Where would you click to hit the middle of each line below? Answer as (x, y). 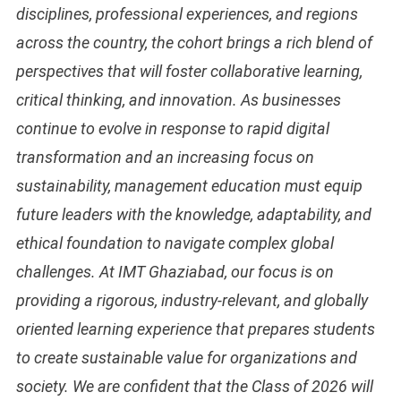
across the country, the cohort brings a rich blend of (194, 43)
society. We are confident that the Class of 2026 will (194, 387)
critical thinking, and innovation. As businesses (178, 100)
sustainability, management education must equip (189, 186)
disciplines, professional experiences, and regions (187, 14)
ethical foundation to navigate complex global (175, 243)
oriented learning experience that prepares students (195, 329)
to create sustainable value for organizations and (186, 358)
